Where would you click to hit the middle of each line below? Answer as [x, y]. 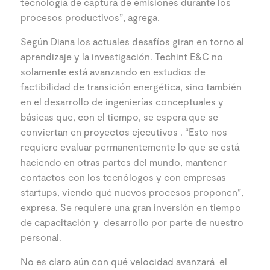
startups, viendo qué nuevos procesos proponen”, [132, 192]
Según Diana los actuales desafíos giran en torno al [132, 41]
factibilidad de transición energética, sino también [131, 86]
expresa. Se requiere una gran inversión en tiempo [131, 207]
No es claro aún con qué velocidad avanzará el [124, 261]
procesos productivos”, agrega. [90, 17]
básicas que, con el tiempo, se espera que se [119, 116]
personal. [41, 237]
